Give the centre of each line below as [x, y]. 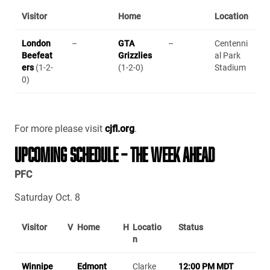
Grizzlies [135, 55]
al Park [228, 55]
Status [191, 227]
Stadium [230, 67]
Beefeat [37, 55]
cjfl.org [118, 128]
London [36, 43]
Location [231, 16]
